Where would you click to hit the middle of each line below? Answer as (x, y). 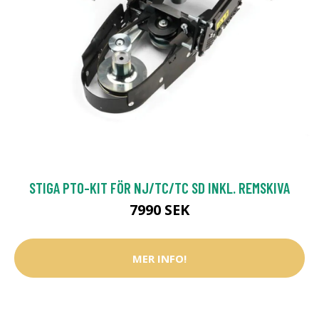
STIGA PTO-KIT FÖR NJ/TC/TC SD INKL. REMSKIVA (159, 188)
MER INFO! (159, 258)
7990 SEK (159, 210)
